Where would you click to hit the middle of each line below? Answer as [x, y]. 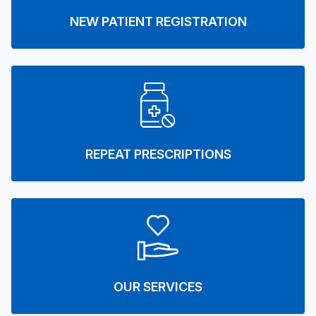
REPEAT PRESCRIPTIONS [158, 154]
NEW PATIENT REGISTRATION [158, 22]
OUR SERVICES [158, 287]
